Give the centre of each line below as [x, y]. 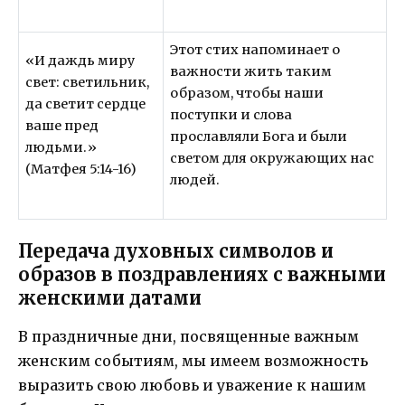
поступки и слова [231, 115]
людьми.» [61, 148]
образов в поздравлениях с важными [202, 274]
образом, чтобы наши [247, 94]
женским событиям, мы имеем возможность [193, 360]
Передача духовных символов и [176, 250]
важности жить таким [251, 72]
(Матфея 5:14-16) [81, 170]
